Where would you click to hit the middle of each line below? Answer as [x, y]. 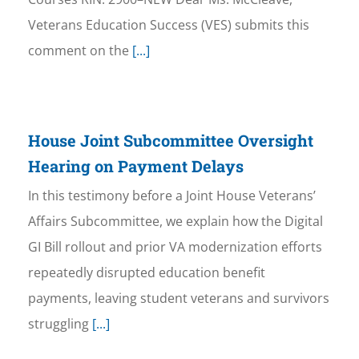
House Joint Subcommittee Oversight [170, 141]
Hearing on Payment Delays [135, 166]
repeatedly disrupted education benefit [146, 273]
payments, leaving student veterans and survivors [178, 298]
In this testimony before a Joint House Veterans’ [171, 196]
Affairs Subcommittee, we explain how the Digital [175, 222]
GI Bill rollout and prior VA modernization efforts [175, 247]
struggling [58, 324]
